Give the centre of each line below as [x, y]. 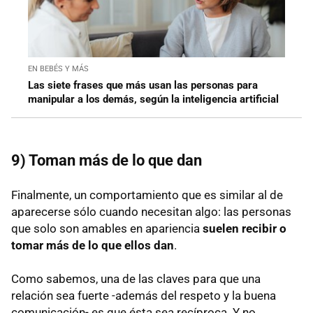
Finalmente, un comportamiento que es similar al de [147, 195]
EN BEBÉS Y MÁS [58, 69]
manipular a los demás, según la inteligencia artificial [153, 100]
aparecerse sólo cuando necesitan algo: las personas [151, 212]
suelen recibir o [245, 229]
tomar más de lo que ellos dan [93, 246]
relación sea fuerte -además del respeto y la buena [144, 296]
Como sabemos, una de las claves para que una [136, 279]
